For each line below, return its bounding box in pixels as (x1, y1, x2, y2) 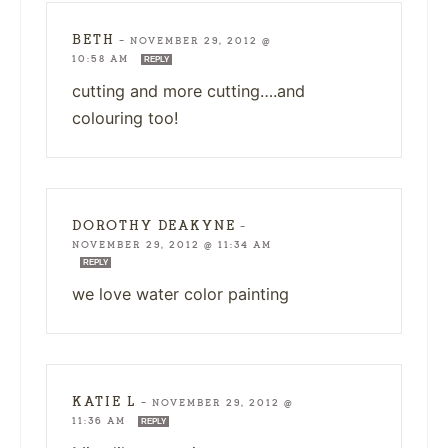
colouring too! (72, 107, 179, 128)
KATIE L (72, 392, 137, 410)
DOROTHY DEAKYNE (72, 216, 236, 234)
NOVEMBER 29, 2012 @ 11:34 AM (72, 238, 272, 251)
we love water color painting (72, 283, 289, 304)
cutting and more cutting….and (72, 80, 305, 101)
